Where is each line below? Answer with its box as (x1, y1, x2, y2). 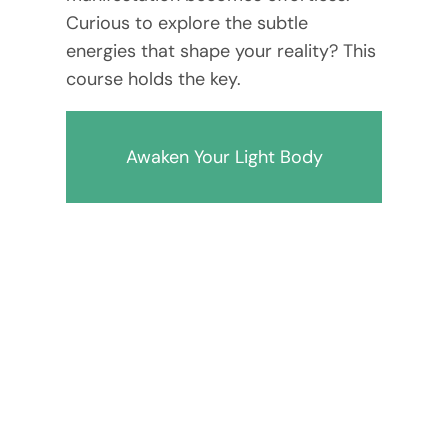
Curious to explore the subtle (65, 10, 308, 35)
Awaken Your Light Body (125, 144, 323, 169)
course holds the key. (65, 66, 241, 91)
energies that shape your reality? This (65, 38, 376, 63)
